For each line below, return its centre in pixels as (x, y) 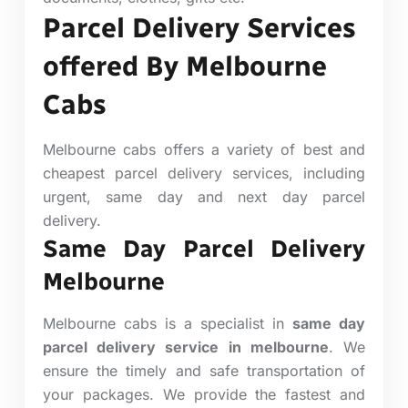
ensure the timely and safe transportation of (204, 370)
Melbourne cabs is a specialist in (168, 323)
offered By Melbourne (185, 66)
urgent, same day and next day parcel (204, 196)
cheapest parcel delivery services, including (204, 173)
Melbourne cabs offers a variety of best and (204, 149)
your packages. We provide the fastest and (204, 394)
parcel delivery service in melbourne (186, 347)
